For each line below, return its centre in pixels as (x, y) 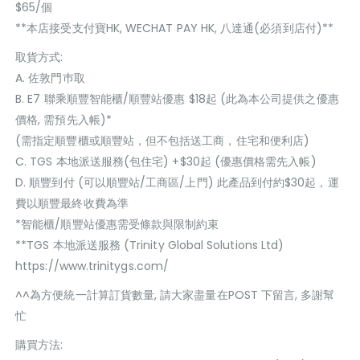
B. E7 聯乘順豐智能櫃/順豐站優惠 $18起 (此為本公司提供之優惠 (177, 98)
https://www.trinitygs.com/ (92, 266)
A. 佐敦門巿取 (50, 78)
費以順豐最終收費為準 (72, 203)
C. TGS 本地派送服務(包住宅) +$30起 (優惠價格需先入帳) (166, 161)
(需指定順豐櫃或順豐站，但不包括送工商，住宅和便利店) (163, 140)
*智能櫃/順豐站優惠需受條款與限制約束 (117, 224)
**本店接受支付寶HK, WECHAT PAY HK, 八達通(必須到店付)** (174, 28)
